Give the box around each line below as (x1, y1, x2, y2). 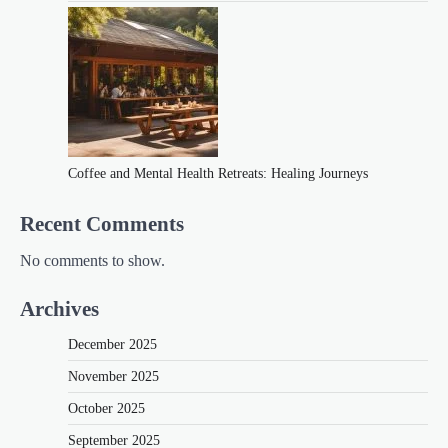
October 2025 (68, 401, 145, 417)
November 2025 (68, 369, 159, 385)
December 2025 (68, 337, 157, 353)
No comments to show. (20, 251, 165, 269)
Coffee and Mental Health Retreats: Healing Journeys (68, 165, 368, 181)
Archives (20, 297, 99, 321)
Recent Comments (20, 211, 184, 235)
